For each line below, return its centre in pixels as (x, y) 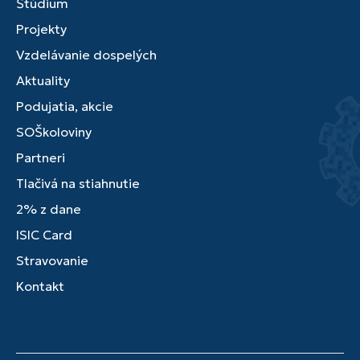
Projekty (41, 29)
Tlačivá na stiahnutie (78, 183)
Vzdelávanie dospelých (86, 55)
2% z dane (49, 209)
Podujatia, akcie (65, 106)
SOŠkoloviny (54, 132)
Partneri (41, 157)
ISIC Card (44, 235)
